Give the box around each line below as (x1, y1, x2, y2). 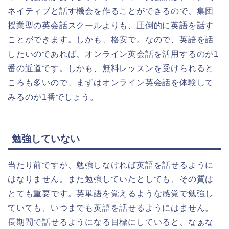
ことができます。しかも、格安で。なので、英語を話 (8, 35, 214, 44)
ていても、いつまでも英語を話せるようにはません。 (8, 203, 214, 213)
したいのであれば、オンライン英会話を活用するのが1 (8, 49, 219, 58)
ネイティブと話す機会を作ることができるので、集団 (8, 6, 214, 15)
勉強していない (12, 133, 80, 145)
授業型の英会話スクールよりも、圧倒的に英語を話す (8, 20, 214, 30)
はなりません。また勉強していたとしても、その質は (8, 175, 214, 184)
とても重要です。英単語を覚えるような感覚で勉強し (8, 189, 214, 198)
